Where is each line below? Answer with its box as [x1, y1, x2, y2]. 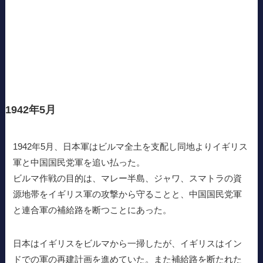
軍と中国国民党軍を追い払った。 [13, 157, 146, 167]
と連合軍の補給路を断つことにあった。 [13, 204, 172, 215]
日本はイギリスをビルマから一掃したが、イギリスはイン [13, 238, 242, 248]
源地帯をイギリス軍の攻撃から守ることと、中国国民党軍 [13, 188, 242, 199]
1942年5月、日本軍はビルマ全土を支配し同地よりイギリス [13, 141, 248, 151]
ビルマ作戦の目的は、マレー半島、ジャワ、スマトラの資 [13, 173, 242, 183]
